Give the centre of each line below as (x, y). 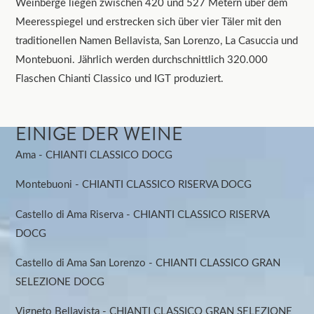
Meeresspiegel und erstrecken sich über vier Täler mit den (149, 21)
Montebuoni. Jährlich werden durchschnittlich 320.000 (142, 59)
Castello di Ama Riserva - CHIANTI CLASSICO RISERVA (143, 213)
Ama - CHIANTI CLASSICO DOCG (94, 154)
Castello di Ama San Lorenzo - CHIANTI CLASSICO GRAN (148, 262)
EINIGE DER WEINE (100, 134)
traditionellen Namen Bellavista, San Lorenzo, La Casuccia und (157, 40)
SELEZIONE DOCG (60, 281)
